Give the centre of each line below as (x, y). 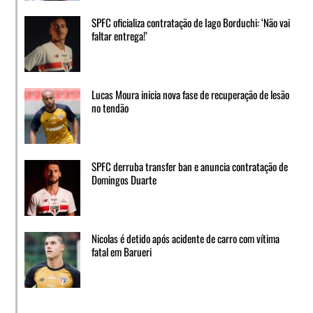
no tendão (110, 108)
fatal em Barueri (121, 251)
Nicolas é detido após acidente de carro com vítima (185, 238)
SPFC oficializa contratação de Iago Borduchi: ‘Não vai (190, 23)
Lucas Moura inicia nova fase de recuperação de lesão (190, 95)
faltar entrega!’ (119, 36)
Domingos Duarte (124, 180)
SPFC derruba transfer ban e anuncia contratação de (189, 166)
